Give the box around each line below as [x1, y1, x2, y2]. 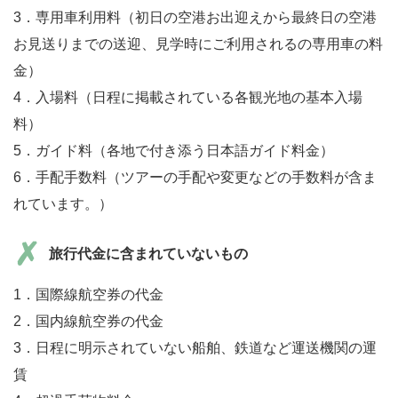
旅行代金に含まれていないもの [49, 246, 248, 262]
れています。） [13, 196, 113, 212]
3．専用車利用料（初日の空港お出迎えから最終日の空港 [13, 10, 377, 26]
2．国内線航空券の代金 [13, 314, 163, 330]
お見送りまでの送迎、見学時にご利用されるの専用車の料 [13, 36, 383, 52]
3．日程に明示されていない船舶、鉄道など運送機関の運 [13, 340, 377, 356]
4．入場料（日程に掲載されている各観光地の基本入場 [13, 90, 362, 106]
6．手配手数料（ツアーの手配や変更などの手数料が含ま [13, 170, 377, 186]
